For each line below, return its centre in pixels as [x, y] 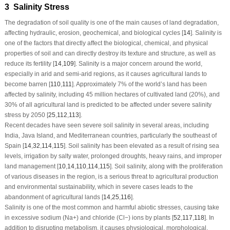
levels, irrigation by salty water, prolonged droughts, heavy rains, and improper [113, 156]
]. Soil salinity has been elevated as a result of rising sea [141, 146]
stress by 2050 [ [26, 115]
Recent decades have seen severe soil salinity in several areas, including [107, 125]
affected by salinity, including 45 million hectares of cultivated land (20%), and [112, 94]
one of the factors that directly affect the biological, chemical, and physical [106, 43]
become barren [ [27, 84]
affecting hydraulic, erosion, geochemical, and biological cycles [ [94, 33]
